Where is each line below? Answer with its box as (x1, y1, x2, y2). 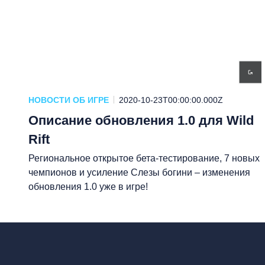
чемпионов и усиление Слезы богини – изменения (28, 167, 250, 177)
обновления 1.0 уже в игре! (28, 181, 148, 192)
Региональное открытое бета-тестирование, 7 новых (28, 153, 260, 163)
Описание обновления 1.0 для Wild (28, 112, 254, 128)
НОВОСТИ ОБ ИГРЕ (28, 95, 109, 105)
